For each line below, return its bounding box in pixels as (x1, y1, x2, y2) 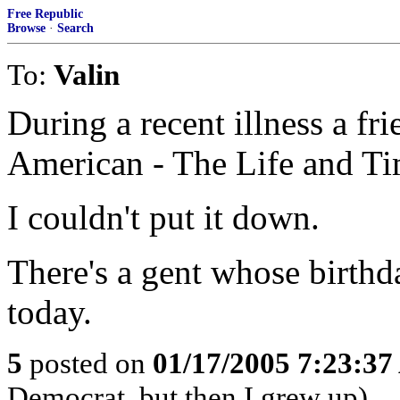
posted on (22, 346, 153, 379)
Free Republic (7, 7, 83, 21)
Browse (7, 21, 46, 35)
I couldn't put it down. (7, 198, 320, 237)
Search (57, 21, 94, 35)
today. (7, 293, 92, 331)
